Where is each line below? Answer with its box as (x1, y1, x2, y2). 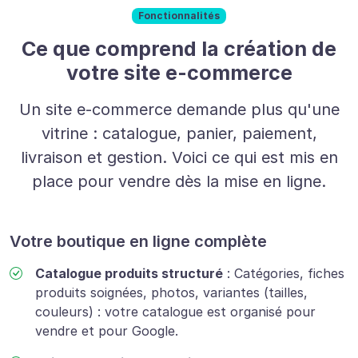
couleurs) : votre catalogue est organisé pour (35, 304, 316, 320)
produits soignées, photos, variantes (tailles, (35, 284, 308, 301)
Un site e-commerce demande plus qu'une (18, 100, 340, 120)
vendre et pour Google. (35, 323, 178, 340)
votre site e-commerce (66, 61, 292, 86)
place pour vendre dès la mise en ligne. (32, 172, 326, 192)
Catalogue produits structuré (35, 265, 223, 282)
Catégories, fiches (234, 265, 344, 282)
